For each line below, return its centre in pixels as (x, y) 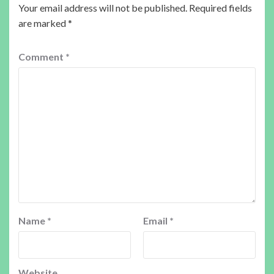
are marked (43, 23)
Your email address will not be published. (103, 7)
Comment (42, 56)
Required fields (220, 7)
